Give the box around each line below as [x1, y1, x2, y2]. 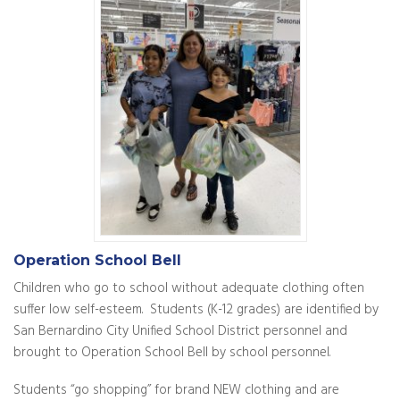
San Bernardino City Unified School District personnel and [13, 320, 347, 342]
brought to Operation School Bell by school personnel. [13, 341, 330, 363]
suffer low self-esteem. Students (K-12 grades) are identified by [13, 298, 379, 321]
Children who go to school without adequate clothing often [13, 277, 364, 299]
